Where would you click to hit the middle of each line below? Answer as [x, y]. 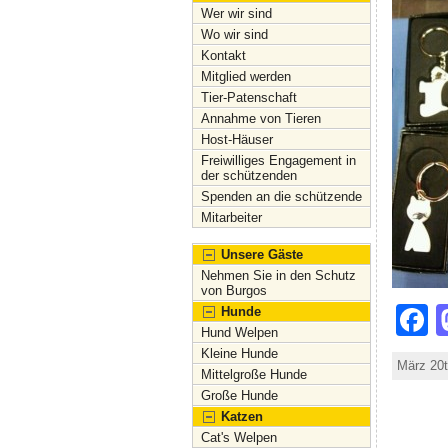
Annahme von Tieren [261, 118]
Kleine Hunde [239, 353]
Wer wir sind [236, 13]
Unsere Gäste [262, 254]
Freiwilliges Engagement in [278, 160]
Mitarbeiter [231, 217]
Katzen [242, 416]
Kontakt [223, 55]
